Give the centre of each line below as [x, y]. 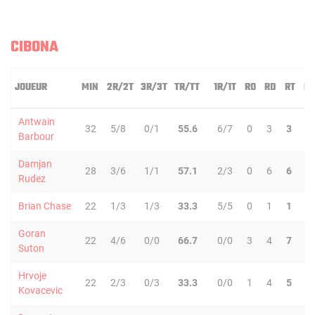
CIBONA [34, 47]
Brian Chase [45, 206]
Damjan [35, 164]
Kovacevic [40, 290]
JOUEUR [31, 88]
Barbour [36, 136]
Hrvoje [32, 276]
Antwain [37, 122]
